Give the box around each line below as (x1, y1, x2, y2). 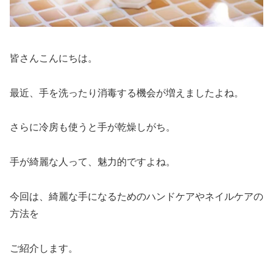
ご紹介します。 (10, 243, 78, 253)
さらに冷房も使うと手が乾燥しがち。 (10, 122, 175, 133)
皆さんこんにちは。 (10, 52, 97, 63)
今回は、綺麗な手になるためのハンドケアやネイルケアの (10, 191, 263, 202)
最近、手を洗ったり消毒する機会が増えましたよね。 (10, 87, 244, 98)
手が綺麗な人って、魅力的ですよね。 (10, 157, 175, 168)
